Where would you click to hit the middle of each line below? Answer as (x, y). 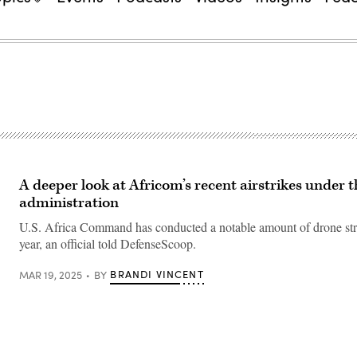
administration (69, 203)
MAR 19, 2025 (51, 275)
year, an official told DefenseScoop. (108, 243)
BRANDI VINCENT (157, 274)
